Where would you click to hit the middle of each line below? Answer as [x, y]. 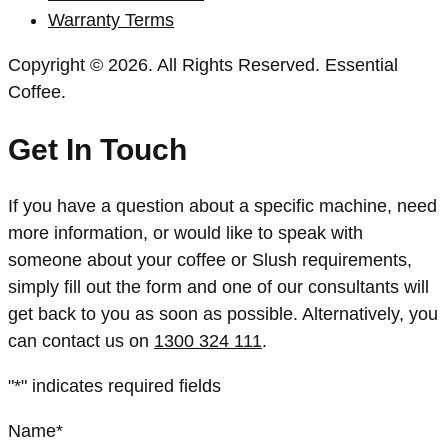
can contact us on [81, 341]
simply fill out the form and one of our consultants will [218, 287]
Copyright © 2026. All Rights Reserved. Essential [203, 65]
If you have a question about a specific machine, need [222, 206]
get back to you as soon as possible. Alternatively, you [223, 314]
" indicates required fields [121, 386]
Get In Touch [97, 149]
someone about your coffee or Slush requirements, [210, 260]
